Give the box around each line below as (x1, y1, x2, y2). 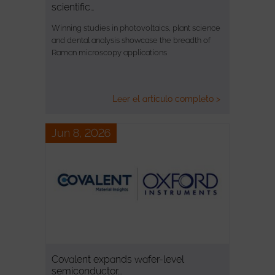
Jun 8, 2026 (52, 126, 110, 139)
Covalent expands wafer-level (52, 253, 184, 265)
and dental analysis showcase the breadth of (52, 35, 211, 45)
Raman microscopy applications (52, 47, 167, 57)
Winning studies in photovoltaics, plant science (52, 23, 220, 33)
